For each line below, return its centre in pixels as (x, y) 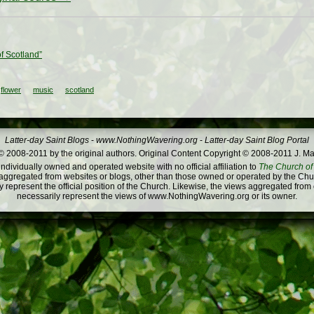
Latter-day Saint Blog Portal (257, 141)
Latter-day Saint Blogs (47, 141)
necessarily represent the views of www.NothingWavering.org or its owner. (157, 197)
